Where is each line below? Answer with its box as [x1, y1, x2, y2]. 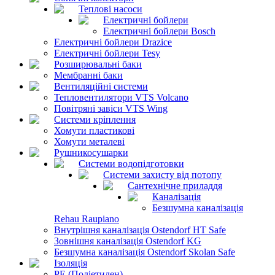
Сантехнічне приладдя [128, 180, 222, 191]
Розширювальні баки [54, 58, 142, 69]
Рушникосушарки [54, 147, 128, 158]
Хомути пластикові [54, 125, 134, 136]
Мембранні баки [54, 69, 123, 80]
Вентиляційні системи [54, 80, 148, 91]
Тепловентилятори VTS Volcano [54, 91, 188, 103]
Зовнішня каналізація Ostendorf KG [54, 235, 201, 246]
